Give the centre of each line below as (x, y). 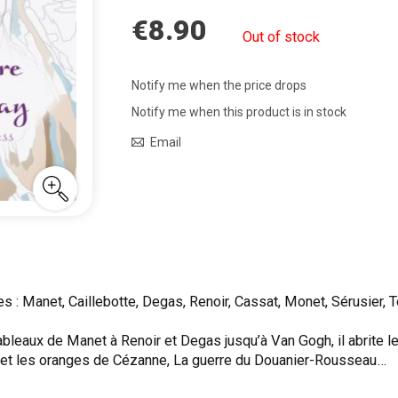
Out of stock (282, 36)
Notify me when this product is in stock (239, 112)
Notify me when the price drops (219, 85)
